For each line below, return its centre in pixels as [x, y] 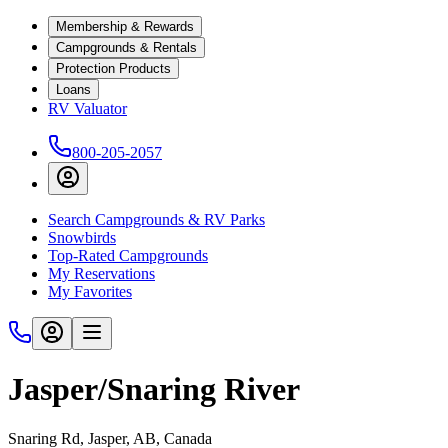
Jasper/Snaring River [154, 389]
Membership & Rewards [125, 26]
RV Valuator [87, 108]
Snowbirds [82, 237]
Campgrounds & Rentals [126, 47]
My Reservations [101, 273]
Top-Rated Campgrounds [128, 255]
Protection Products [113, 68]
